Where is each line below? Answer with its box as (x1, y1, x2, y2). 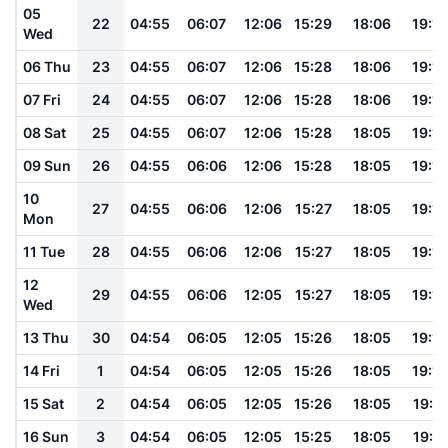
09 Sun (23, 156, 71, 174)
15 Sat (23, 394, 64, 412)
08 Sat (23, 123, 66, 141)
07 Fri (23, 90, 61, 108)
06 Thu (23, 57, 71, 75)
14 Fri (23, 361, 60, 379)
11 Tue (23, 242, 65, 260)
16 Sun (23, 427, 69, 445)
